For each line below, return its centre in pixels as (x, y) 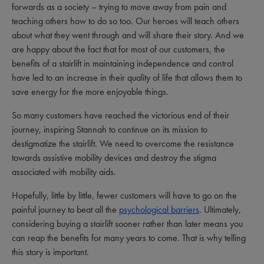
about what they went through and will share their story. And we (128, 35)
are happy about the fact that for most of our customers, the (118, 49)
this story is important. (50, 252)
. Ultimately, (220, 209)
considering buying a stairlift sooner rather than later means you (127, 224)
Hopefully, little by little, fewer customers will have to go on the (124, 195)
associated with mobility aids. (64, 172)
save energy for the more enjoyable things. (90, 92)
